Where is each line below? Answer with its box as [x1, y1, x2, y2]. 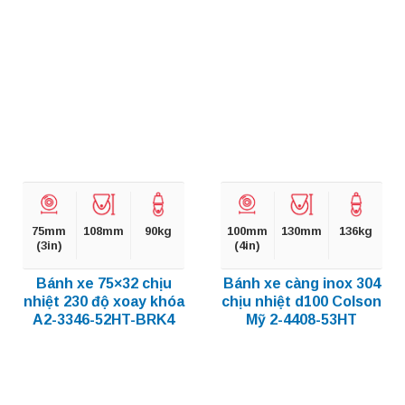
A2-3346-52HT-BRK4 [33, 312, 174, 328]
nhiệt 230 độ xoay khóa [23, 294, 184, 310]
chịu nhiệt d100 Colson [221, 294, 381, 310]
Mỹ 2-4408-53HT [246, 312, 357, 328]
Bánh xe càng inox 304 [222, 276, 381, 292]
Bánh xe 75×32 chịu [35, 276, 172, 292]
